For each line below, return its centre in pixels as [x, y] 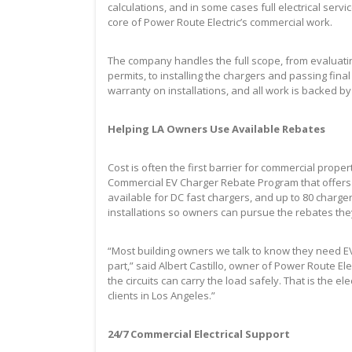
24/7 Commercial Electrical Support [199, 334]
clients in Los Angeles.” [161, 295]
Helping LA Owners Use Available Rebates [216, 128]
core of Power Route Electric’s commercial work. [220, 22]
